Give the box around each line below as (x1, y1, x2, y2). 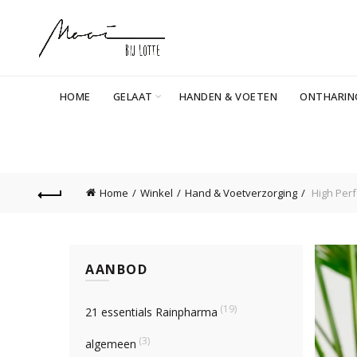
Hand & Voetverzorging (184, 186, 297, 200)
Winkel (139, 186, 173, 200)
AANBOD (85, 261, 147, 278)
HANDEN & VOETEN (178, 89, 278, 104)
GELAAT (112, 89, 153, 104)
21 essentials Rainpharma (85, 304, 218, 320)
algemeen (85, 336, 136, 351)
